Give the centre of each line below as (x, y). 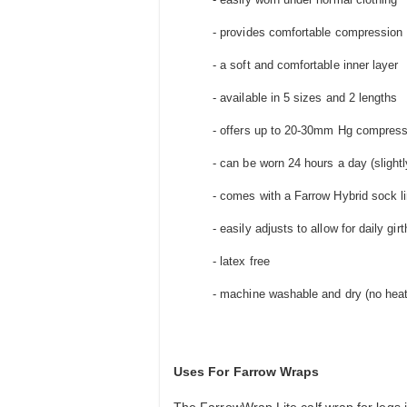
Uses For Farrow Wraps (247, 372)
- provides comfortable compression (306, 33)
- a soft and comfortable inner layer (304, 65)
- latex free (239, 262)
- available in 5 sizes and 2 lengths (303, 98)
